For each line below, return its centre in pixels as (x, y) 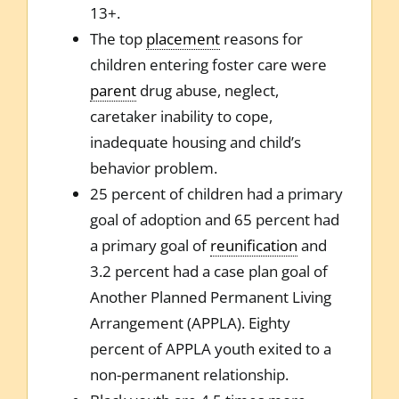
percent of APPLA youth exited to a (210, 348)
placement (183, 38)
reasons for (261, 38)
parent (113, 90)
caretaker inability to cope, (181, 116)
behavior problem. (153, 167)
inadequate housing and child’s (195, 142)
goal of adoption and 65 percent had (214, 219)
